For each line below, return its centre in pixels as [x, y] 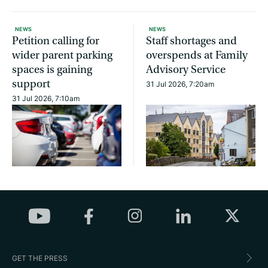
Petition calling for [56, 41]
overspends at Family [197, 55]
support [31, 84]
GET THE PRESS [40, 258]
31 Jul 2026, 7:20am [180, 84]
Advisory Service [186, 70]
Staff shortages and [191, 41]
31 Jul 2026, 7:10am [46, 98]
